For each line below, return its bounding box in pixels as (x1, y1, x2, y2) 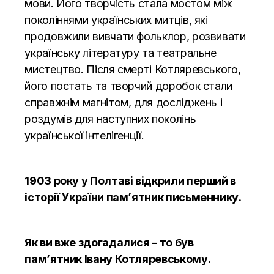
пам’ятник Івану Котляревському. (24, 252, 211, 265)
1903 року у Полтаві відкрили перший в (24, 174, 236, 187)
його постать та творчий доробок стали (24, 79, 232, 92)
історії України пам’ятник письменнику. (24, 190, 242, 204)
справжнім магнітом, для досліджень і (24, 95, 223, 109)
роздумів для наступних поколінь (24, 112, 196, 125)
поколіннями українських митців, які (24, 13, 208, 26)
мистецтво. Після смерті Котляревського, (24, 62, 241, 76)
